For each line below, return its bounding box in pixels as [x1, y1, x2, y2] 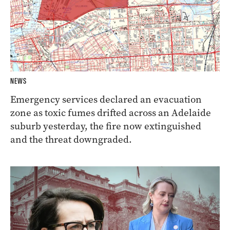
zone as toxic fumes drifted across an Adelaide [10, 106, 211, 119]
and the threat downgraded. [10, 132, 132, 146]
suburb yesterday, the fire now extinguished [10, 119, 201, 132]
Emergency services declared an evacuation [10, 92, 202, 106]
